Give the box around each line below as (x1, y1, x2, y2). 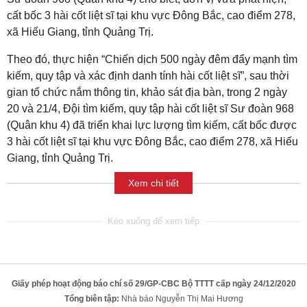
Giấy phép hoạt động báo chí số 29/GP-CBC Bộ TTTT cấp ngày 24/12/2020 (11, 279, 296, 289)
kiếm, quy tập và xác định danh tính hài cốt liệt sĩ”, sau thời (7, 70, 289, 82)
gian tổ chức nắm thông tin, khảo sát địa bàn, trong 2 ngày (7, 86, 287, 99)
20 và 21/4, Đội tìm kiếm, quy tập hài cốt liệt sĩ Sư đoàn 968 (7, 103, 294, 115)
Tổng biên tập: (64, 294, 119, 304)
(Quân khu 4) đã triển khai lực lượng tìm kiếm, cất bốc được (7, 119, 297, 132)
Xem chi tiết (128, 177, 179, 188)
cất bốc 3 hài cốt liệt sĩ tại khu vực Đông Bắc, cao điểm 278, (7, 10, 295, 22)
